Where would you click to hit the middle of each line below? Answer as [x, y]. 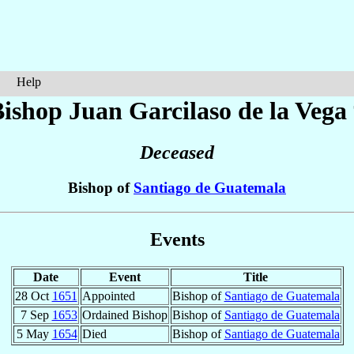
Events [177, 239]
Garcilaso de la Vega [238, 111]
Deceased [177, 153]
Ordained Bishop [124, 314]
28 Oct [33, 296]
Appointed [108, 296]
